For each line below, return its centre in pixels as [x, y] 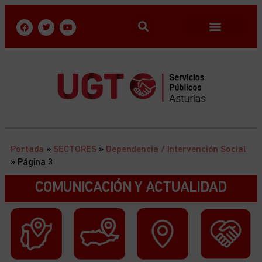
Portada [27, 150]
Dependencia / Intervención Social [176, 150]
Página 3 [35, 163]
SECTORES [75, 150]
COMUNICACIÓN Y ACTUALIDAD [131, 188]
